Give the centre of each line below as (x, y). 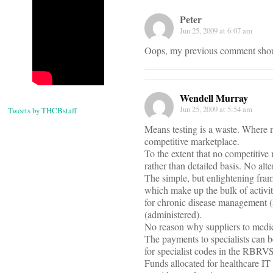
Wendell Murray (214, 98)
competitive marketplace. (192, 141)
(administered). (173, 214)
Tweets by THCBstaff (42, 111)
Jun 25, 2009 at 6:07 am (216, 31)
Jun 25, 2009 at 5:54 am (216, 109)
